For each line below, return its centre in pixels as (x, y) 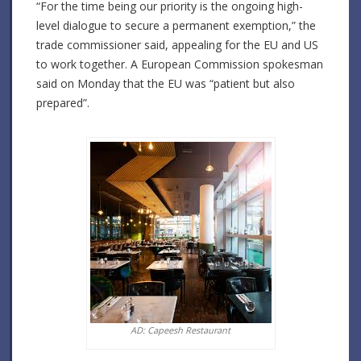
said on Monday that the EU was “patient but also (166, 84)
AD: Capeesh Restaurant (180, 330)
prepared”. (63, 103)
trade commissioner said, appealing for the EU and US (177, 45)
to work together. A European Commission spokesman (180, 64)
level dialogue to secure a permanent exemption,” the (176, 26)
